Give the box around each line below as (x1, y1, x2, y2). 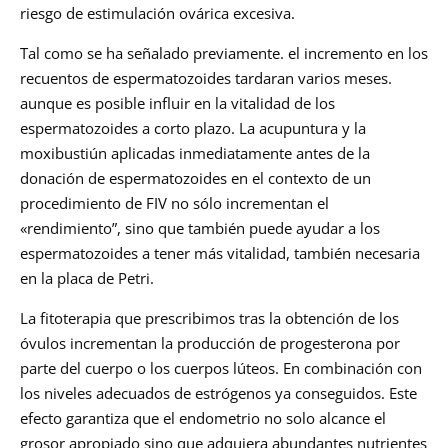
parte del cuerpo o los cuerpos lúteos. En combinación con (20, 358, 422, 379)
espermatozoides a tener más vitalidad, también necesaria (20, 243, 420, 264)
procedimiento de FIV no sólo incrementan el (20, 193, 329, 214)
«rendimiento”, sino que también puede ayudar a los (20, 218, 380, 239)
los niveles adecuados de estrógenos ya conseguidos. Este (20, 383, 417, 404)
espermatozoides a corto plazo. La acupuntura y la (20, 118, 366, 139)
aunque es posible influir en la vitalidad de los (20, 93, 335, 114)
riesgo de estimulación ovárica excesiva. (20, 3, 295, 24)
